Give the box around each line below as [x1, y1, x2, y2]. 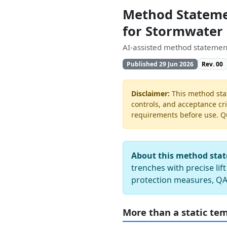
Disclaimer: [131, 89, 170, 98]
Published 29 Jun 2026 [126, 59, 194, 68]
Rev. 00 [202, 59, 223, 68]
